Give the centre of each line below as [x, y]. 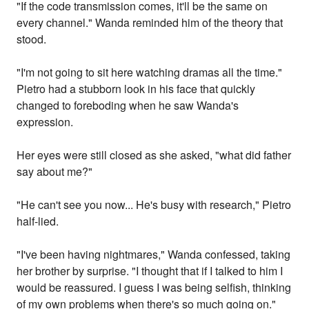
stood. [32, 39]
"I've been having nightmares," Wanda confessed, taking [154, 255]
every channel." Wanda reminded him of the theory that [150, 23]
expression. [45, 122]
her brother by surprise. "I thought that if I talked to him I [150, 271]
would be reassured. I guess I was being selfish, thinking [154, 288]
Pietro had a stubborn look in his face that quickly [136, 89]
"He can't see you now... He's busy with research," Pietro [154, 205]
